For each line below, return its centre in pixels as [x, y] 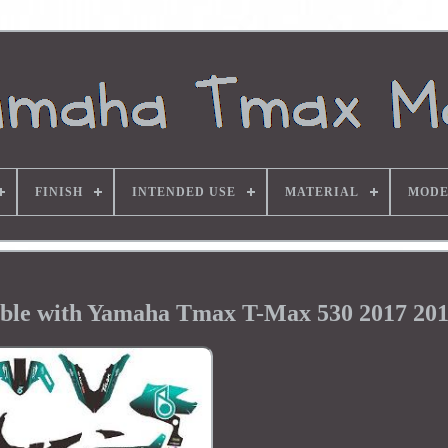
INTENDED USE [183, 192]
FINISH [58, 192]
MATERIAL [321, 192]
